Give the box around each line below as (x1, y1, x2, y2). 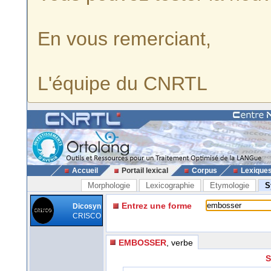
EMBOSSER (119, 237, 166, 247)
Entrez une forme (122, 201, 192, 211)
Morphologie (88, 181, 130, 190)
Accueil (71, 166, 98, 175)
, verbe (166, 237, 193, 247)
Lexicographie (146, 181, 194, 190)
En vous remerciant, (38, 28, 211, 50)
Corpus (191, 166, 217, 175)
